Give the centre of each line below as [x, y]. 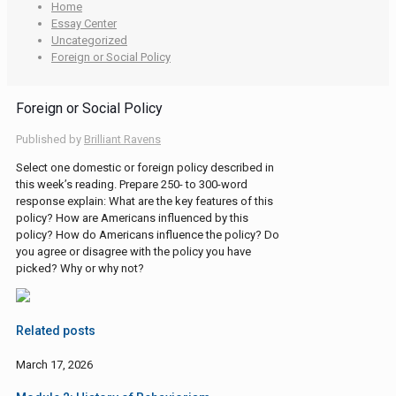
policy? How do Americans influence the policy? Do [148, 234]
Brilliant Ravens [122, 139]
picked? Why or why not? [80, 268]
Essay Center [84, 23]
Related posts [56, 331]
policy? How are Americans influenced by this [132, 217]
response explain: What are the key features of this [145, 201]
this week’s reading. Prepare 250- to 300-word [132, 184]
